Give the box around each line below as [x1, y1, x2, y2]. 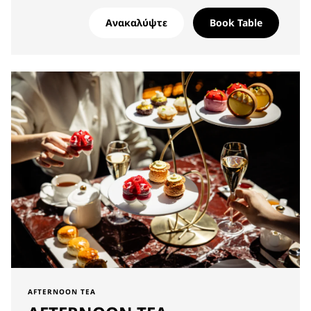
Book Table [210, 16, 262, 29]
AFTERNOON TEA [28, 287, 96, 296]
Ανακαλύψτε [106, 16, 167, 29]
